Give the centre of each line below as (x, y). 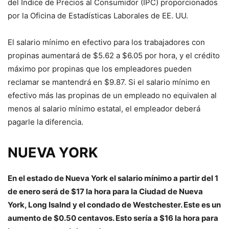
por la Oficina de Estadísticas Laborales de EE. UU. (98, 16)
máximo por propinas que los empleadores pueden (100, 69)
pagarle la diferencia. (45, 122)
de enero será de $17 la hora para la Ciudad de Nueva (105, 191)
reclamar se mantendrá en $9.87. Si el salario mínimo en (109, 82)
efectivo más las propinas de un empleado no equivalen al (112, 95)
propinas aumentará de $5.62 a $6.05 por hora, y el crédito (114, 55)
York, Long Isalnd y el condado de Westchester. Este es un (114, 205)
